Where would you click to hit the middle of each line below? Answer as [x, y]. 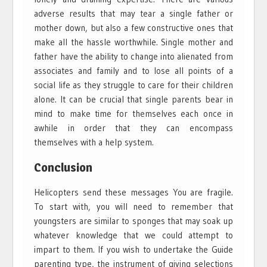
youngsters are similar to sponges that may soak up [133, 221]
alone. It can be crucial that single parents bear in [133, 99]
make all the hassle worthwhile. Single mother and [133, 42]
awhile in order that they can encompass [133, 128]
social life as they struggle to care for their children [133, 85]
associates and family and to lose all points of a [133, 70]
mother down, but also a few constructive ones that [133, 27]
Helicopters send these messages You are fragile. [133, 192]
